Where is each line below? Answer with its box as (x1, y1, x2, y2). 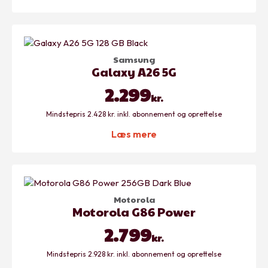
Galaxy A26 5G (92, 63, 176, 80)
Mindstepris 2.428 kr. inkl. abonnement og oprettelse (46, 109, 222, 118)
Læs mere (111, 127, 157, 140)
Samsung (113, 53, 155, 65)
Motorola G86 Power (72, 203, 196, 220)
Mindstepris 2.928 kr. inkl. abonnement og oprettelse (47, 249, 221, 258)
